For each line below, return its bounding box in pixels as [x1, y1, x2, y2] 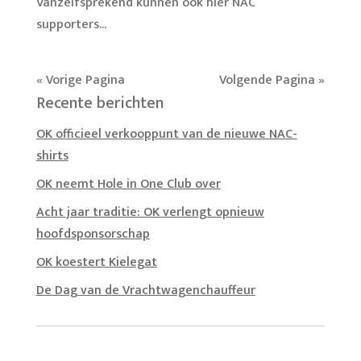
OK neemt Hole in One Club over [35, 172, 221, 195]
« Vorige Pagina [35, 68, 125, 91]
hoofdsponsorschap [35, 222, 150, 245]
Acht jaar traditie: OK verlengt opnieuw [35, 201, 264, 223]
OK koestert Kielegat [35, 251, 157, 273]
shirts [35, 144, 68, 167]
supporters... [35, 13, 106, 35]
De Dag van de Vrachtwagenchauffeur [35, 279, 255, 301]
